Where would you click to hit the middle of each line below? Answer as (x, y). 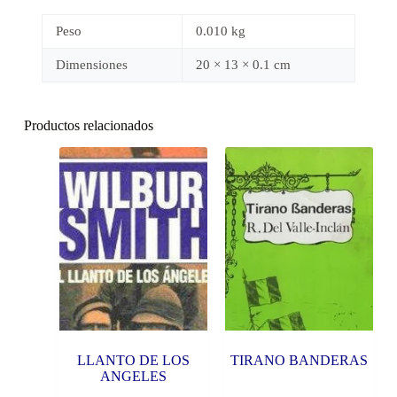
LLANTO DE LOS (133, 361)
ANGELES (133, 377)
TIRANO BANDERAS (300, 361)
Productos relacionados (88, 126)
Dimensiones (91, 65)
